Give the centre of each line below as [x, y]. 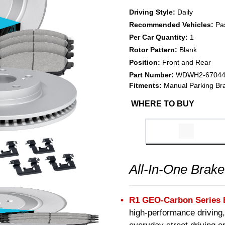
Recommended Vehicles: [172, 25]
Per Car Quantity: [159, 37]
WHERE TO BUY [163, 104]
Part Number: [152, 75]
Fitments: [145, 85]
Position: [146, 62]
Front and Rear [187, 62]
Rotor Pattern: [154, 50]
